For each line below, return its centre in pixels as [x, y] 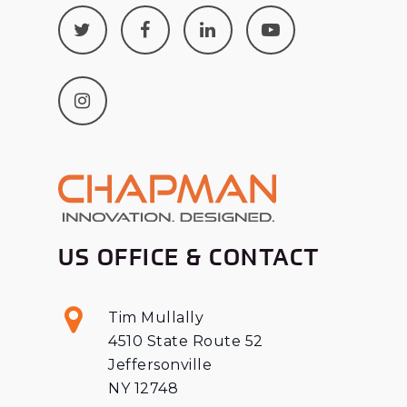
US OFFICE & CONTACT [189, 256]
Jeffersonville [160, 364]
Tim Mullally [156, 317]
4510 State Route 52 [186, 341]
